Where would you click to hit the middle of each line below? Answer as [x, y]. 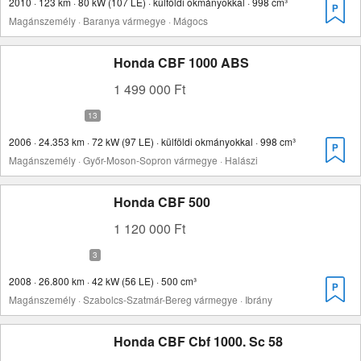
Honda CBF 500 [162, 202]
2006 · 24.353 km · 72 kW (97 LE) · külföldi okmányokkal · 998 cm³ [152, 141]
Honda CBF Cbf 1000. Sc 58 [198, 341]
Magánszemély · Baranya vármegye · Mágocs [108, 21]
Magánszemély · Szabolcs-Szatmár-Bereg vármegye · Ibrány [141, 299]
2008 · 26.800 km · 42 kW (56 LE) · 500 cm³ [103, 281]
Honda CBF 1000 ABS [181, 62]
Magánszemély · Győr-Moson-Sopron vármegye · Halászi [133, 160]
